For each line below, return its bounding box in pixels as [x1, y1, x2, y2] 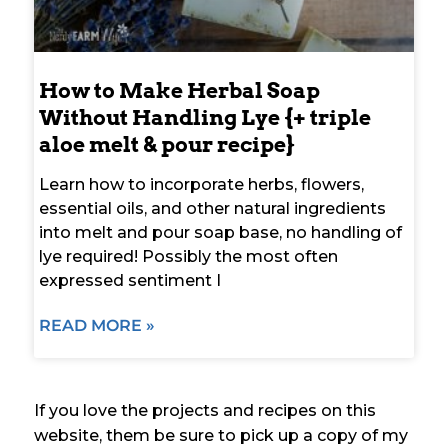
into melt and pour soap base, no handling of [39, 222, 402, 242]
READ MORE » [39, 315, 155, 335]
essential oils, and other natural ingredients [39, 198, 386, 218]
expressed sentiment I [39, 270, 221, 290]
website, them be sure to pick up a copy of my [34, 425, 408, 445]
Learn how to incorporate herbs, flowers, [39, 174, 364, 194]
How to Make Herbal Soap [39, 77, 320, 103]
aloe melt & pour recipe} [39, 131, 295, 157]
